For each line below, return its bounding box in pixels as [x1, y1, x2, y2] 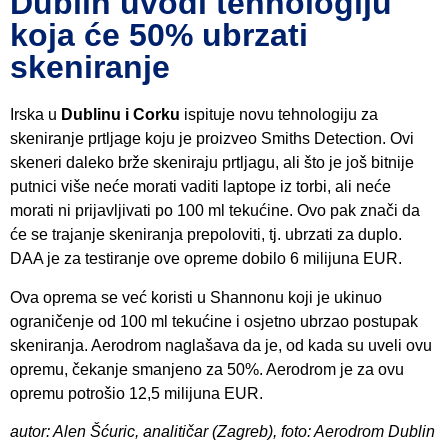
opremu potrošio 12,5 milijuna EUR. [10, 384, 263, 402]
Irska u [10, 106, 61, 124]
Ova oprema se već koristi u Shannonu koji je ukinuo [10, 288, 382, 306]
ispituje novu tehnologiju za [184, 106, 378, 124]
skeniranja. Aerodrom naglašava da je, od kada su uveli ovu [10, 336, 432, 354]
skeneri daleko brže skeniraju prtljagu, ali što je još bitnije [10, 154, 414, 172]
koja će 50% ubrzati [10, 17, 308, 54]
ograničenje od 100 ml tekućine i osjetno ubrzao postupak [10, 312, 418, 330]
